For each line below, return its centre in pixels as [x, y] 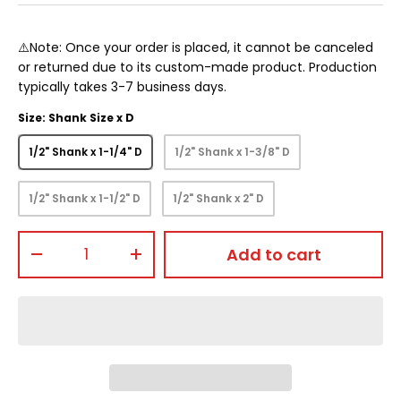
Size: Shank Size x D [76, 118]
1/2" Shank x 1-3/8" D [232, 151]
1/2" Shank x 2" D [218, 198]
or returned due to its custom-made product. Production [197, 67]
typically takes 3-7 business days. [122, 87]
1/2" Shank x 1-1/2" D [85, 198]
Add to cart [273, 254]
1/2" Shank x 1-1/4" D [85, 151]
